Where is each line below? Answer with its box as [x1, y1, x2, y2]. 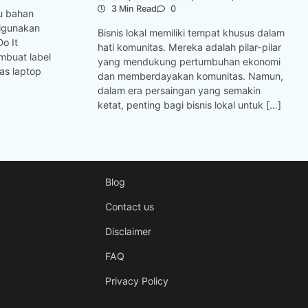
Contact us [104, 200, 154, 212]
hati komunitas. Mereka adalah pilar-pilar [98, 41, 281, 53]
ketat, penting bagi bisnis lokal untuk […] [98, 98, 281, 111]
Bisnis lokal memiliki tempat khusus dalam [98, 26, 285, 38]
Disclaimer [104, 225, 151, 237]
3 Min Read [109, 3, 157, 14]
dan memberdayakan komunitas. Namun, [98, 69, 283, 82]
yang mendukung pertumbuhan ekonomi [98, 55, 280, 67]
